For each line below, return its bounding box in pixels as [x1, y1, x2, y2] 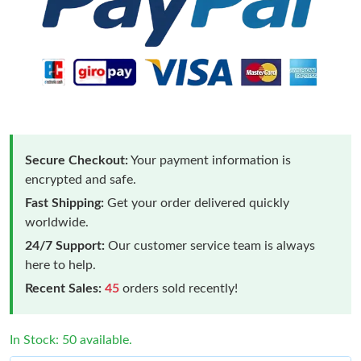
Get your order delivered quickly [104, 196, 289, 210]
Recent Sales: [25, 281, 102, 295]
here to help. [25, 258, 96, 272]
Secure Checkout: [25, 153, 128, 167]
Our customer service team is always [105, 239, 315, 252]
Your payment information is [128, 153, 291, 167]
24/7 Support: [25, 239, 105, 252]
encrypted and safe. [25, 172, 136, 186]
